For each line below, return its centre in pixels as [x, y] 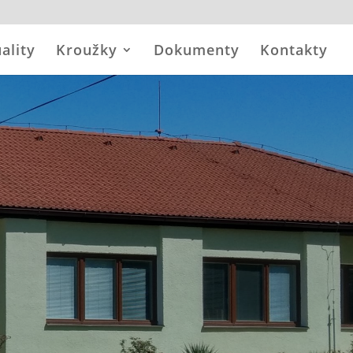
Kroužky [87, 50]
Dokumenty [197, 50]
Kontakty [294, 50]
